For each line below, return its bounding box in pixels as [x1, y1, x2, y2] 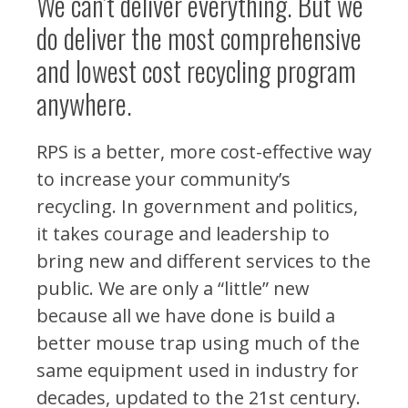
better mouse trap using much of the [36, 331, 360, 355]
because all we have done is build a [36, 303, 335, 328]
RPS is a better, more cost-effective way [36, 139, 372, 164]
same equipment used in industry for [36, 358, 359, 382]
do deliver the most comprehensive [36, 17, 362, 58]
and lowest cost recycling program [36, 50, 356, 91]
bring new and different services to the [36, 249, 371, 273]
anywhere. [36, 83, 132, 124]
